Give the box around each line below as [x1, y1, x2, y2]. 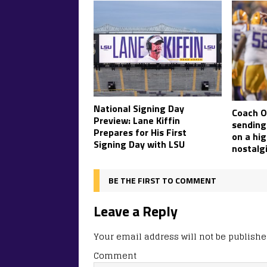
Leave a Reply [94, 200, 178, 222]
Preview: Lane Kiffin [94, 113, 180, 128]
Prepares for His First [94, 125, 187, 140]
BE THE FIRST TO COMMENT [108, 173, 216, 187]
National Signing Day [94, 101, 184, 116]
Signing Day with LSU [94, 137, 185, 152]
